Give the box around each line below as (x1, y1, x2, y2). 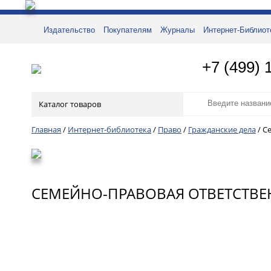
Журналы (160, 25, 195, 34)
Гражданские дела (188, 124, 256, 135)
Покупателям (103, 25, 152, 34)
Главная (31, 124, 61, 135)
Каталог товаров (39, 99, 101, 109)
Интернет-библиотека (68, 124, 151, 135)
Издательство (44, 25, 95, 34)
